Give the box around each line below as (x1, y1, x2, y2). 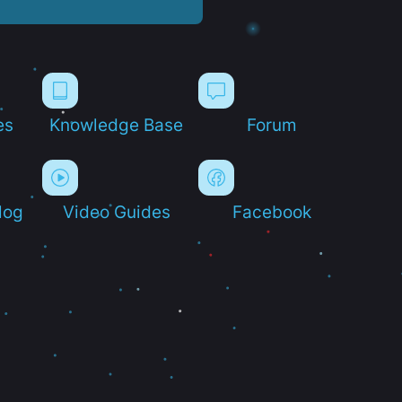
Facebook (232, 201, 312, 222)
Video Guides (62, 201, 170, 222)
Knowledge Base (49, 114, 184, 135)
